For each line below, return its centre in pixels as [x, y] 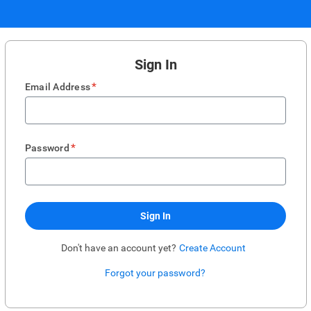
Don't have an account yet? [119, 248]
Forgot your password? [155, 273]
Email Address [58, 87]
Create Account [212, 248]
